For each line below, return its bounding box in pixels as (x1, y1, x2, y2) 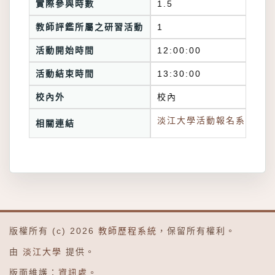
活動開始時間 (36, 45, 95, 55)
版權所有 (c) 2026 (9, 226, 98, 236)
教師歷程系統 (98, 226, 157, 236)
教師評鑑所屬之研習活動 (36, 22, 144, 32)
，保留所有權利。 (157, 226, 236, 236)
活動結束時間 (36, 69, 95, 79)
